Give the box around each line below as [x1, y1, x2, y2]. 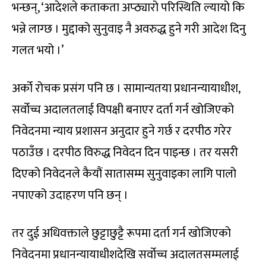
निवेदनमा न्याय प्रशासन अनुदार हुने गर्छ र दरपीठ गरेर [12, 121, 232, 141]
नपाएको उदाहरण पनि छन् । [12, 185, 128, 205]
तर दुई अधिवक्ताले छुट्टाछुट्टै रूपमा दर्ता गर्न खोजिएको [12, 223, 231, 243]
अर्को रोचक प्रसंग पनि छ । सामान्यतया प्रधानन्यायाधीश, [12, 78, 240, 99]
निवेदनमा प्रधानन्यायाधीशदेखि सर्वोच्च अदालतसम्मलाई [12, 244, 239, 265]
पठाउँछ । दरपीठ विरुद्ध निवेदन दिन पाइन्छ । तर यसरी [12, 142, 238, 163]
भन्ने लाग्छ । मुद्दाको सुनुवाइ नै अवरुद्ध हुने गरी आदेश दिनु [12, 18, 246, 39]
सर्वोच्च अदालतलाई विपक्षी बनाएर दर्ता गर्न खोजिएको [12, 99, 234, 120]
